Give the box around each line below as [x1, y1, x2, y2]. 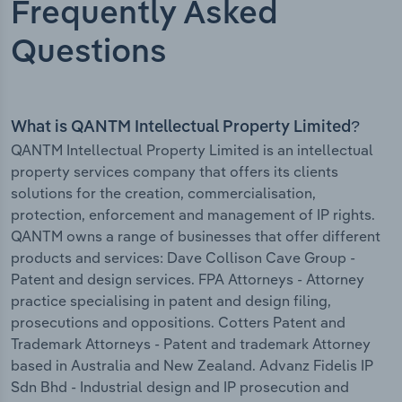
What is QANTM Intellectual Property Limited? [11, 119, 360, 136]
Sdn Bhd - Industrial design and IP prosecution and [11, 378, 349, 397]
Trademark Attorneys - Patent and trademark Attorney [11, 335, 371, 354]
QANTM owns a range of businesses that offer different [11, 227, 380, 246]
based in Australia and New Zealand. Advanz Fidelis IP [11, 356, 373, 375]
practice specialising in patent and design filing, [11, 292, 331, 310]
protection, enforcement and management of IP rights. [11, 205, 375, 224]
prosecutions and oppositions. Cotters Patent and [11, 313, 345, 332]
